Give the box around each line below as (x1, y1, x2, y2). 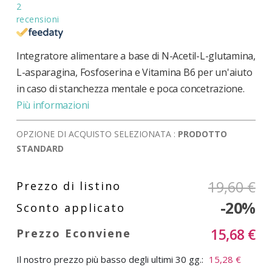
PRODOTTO (177, 127, 227, 140)
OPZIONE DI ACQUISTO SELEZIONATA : (16, 127, 178, 140)
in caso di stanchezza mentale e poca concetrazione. (16, 81, 245, 95)
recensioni (16, 13, 59, 25)
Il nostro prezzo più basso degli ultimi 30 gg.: (16, 253, 203, 265)
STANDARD (16, 142, 64, 154)
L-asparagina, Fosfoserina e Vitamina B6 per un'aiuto (16, 65, 253, 79)
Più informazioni (16, 98, 90, 112)
